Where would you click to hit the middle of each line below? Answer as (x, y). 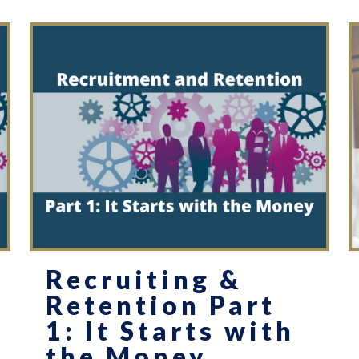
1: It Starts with (170, 331)
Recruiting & (143, 280)
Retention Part (160, 305)
